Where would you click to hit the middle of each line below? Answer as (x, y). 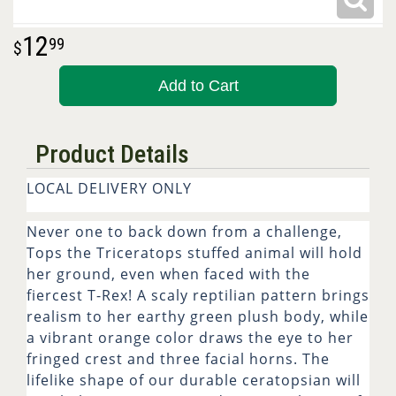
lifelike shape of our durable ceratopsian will (194, 380)
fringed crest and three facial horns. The (178, 358)
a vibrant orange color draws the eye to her (190, 337)
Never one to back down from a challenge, (184, 231)
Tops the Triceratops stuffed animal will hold (194, 252)
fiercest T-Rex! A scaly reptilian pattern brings (198, 295)
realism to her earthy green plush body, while (198, 316)
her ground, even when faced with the (168, 274)
